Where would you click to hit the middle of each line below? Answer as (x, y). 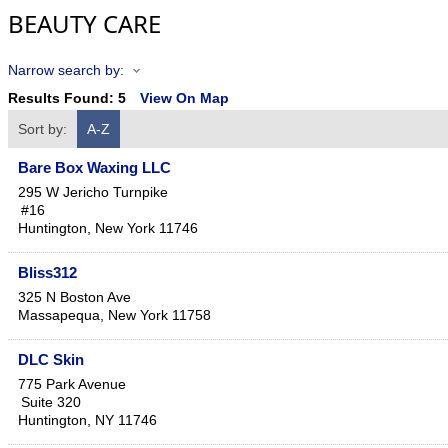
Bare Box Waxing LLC (94, 168)
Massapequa (59, 315)
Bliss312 (47, 273)
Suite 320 (51, 402)
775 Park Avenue (72, 384)
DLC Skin (51, 360)
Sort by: (42, 129)
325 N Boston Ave (74, 297)
